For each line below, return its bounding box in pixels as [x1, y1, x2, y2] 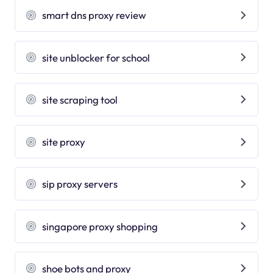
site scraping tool [42, 93, 118, 106]
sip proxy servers [42, 177, 118, 191]
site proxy [42, 135, 86, 149]
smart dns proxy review [42, 9, 147, 22]
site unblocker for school [42, 51, 151, 64]
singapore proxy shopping [42, 219, 158, 233]
